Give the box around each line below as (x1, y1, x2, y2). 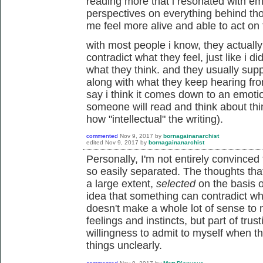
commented (86, 132, 118, 139)
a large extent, (86, 177, 156, 190)
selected (156, 177, 198, 190)
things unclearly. (86, 239, 162, 251)
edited (86, 139, 103, 146)
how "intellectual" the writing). (86, 113, 223, 125)
